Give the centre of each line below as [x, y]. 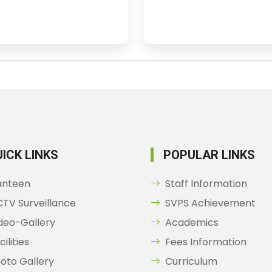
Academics [192, 223]
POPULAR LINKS [209, 155]
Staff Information [206, 184]
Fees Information [206, 242]
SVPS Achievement [210, 203]
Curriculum [191, 261]
